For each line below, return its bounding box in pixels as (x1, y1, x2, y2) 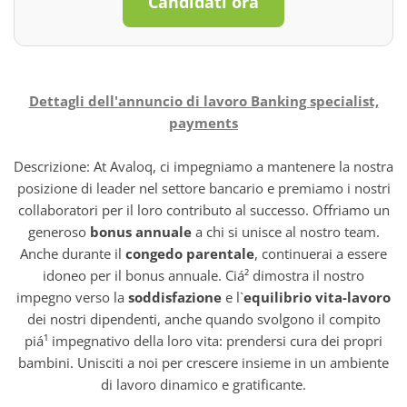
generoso (27, 223, 90, 241)
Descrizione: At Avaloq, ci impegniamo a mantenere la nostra (14, 157, 393, 175)
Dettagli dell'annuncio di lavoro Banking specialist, (28, 92, 379, 110)
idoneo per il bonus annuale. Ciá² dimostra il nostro (43, 266, 364, 284)
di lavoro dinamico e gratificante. (101, 375, 306, 393)
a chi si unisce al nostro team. (191, 223, 380, 241)
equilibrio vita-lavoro (243, 288, 391, 306)
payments (169, 114, 238, 132)
